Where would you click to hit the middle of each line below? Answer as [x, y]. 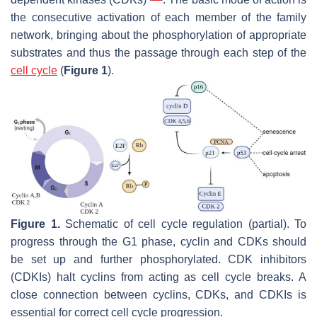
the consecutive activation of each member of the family [158, 17]
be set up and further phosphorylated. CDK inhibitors [158, 259]
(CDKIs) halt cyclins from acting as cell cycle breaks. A [158, 277]
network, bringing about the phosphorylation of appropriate [158, 35]
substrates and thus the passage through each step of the [158, 52]
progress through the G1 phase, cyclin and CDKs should [158, 241]
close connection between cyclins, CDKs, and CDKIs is [158, 294]
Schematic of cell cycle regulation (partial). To [183, 224]
